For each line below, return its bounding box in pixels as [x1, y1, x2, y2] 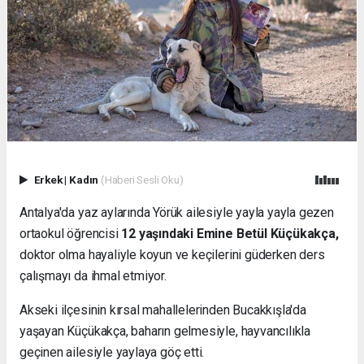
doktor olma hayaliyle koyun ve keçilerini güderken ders [19, 247, 325, 262]
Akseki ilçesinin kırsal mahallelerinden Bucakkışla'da [19, 302, 306, 318]
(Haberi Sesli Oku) [100, 172, 184, 186]
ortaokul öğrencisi [19, 226, 122, 241]
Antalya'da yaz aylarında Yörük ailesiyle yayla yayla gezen [19, 205, 334, 220]
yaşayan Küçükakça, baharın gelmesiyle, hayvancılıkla [19, 323, 311, 339]
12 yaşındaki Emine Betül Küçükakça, [121, 226, 339, 241]
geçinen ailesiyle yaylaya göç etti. [19, 344, 205, 360]
